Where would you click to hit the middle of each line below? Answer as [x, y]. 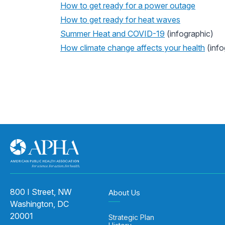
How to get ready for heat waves [120, 20]
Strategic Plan [131, 217]
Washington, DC [39, 204]
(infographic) [189, 34]
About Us [124, 193]
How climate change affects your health [133, 48]
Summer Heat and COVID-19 [113, 34]
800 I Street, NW [41, 192]
